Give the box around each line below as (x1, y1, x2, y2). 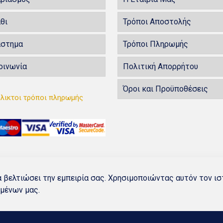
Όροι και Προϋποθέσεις (123, 84, 208, 94)
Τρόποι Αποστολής (123, 16, 191, 26)
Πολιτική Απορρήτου (123, 61, 198, 71)
